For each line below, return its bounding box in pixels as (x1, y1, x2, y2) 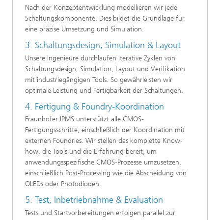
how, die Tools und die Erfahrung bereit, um (25, 147, 157, 156)
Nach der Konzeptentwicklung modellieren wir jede (25, 3, 177, 12)
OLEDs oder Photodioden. (25, 180, 101, 189)
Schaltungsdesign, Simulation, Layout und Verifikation (25, 64, 185, 73)
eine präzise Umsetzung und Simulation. (25, 25, 144, 34)
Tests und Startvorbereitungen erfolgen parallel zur (25, 208, 175, 217)
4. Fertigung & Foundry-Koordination (25, 101, 164, 112)
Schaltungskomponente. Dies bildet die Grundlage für (25, 14, 185, 23)
